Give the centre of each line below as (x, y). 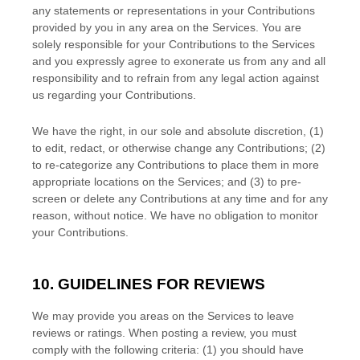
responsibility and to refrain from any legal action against (176, 78)
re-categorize (79, 164)
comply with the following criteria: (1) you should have (168, 350)
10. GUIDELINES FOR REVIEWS (149, 284)
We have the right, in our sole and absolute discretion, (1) (178, 131)
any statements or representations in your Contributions (174, 10)
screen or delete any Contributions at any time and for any (180, 198)
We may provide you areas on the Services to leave (163, 316)
